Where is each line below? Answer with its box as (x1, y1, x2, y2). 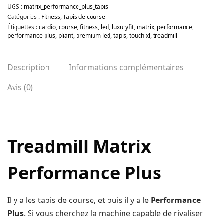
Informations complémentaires (69, 62, 184, 73)
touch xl (129, 31, 150, 40)
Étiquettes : (7, 23, 39, 31)
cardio (39, 23, 56, 31)
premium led (76, 31, 110, 40)
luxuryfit (112, 23, 134, 31)
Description (7, 62, 50, 73)
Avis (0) (7, 82, 33, 93)
